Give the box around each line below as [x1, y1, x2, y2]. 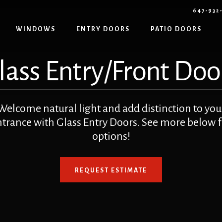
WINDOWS [16, 26, 55, 33]
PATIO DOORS [151, 26, 202, 33]
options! [92, 130, 130, 142]
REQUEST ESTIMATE [75, 166, 147, 174]
